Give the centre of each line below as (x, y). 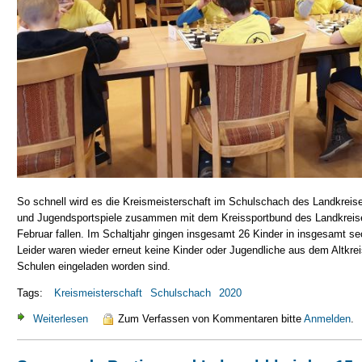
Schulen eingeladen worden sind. (94, 266)
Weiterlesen (61, 319)
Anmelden (328, 319)
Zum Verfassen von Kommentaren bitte (211, 319)
